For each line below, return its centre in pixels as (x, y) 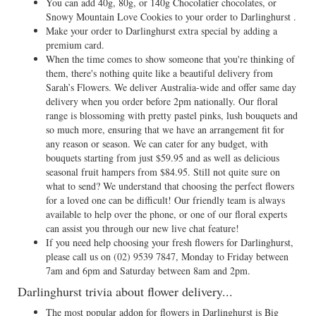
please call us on (80, 256)
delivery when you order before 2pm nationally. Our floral (162, 101)
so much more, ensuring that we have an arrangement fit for (165, 129)
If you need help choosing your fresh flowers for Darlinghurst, (170, 242)
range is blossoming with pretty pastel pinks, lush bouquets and (172, 115)
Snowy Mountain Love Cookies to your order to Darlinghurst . (171, 17)
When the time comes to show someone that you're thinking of (170, 59)
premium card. (75, 45)
